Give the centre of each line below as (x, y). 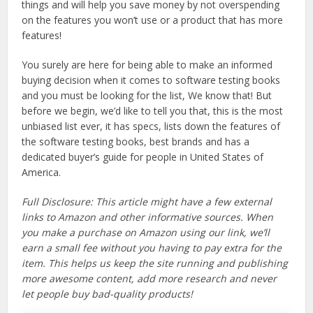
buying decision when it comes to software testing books (151, 80)
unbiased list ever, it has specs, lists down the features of (151, 126)
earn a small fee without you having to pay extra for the (152, 248)
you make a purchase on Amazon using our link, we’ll (146, 233)
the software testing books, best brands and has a (136, 142)
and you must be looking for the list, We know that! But (147, 96)
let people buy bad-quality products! (108, 294)
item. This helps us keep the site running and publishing (155, 263)
